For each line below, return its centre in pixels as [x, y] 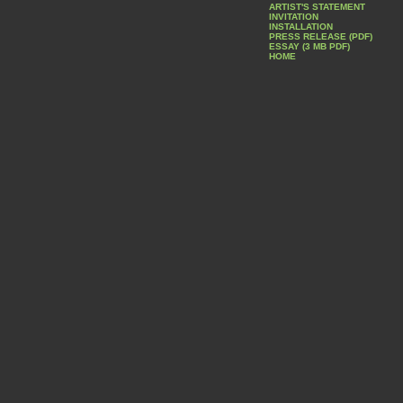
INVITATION [294, 16]
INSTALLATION [301, 26]
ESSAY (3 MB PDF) [309, 46]
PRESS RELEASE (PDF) [321, 36]
